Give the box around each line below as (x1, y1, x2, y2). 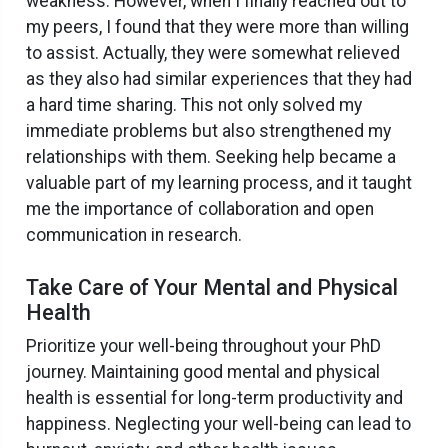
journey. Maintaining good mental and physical (26, 361, 380, 382)
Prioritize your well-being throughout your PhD (26, 335, 381, 356)
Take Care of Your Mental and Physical (26, 274, 398, 300)
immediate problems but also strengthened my (26, 120, 391, 141)
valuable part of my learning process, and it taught (26, 172, 412, 193)
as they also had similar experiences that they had (26, 68, 412, 89)
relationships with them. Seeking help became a (26, 146, 396, 167)
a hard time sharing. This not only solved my (26, 94, 362, 115)
